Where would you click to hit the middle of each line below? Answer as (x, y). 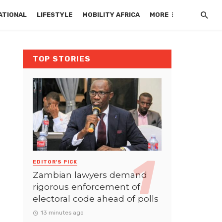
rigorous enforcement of (86, 186)
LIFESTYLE (55, 15)
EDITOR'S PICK (55, 162)
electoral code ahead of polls (96, 198)
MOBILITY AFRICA (111, 15)
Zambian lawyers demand (90, 174)
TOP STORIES (62, 59)
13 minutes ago (62, 212)
